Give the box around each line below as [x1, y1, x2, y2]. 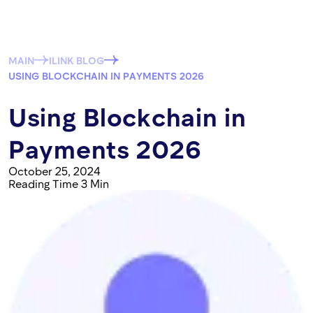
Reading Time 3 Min [8, 177, 109, 190]
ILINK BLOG [49, 54, 104, 66]
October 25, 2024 [8, 164, 101, 177]
